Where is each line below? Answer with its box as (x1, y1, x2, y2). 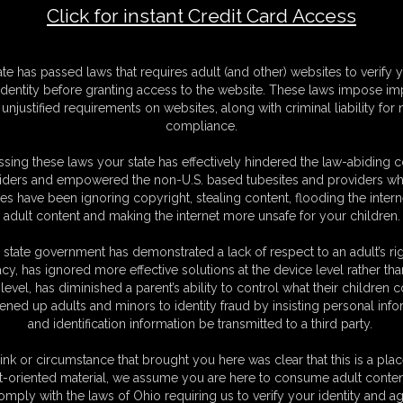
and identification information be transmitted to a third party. (27, 317, 376, 331)
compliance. (166, 119, 237, 133)
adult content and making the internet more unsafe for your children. (3, 209, 400, 223)
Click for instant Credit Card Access (47, 4, 356, 27)
